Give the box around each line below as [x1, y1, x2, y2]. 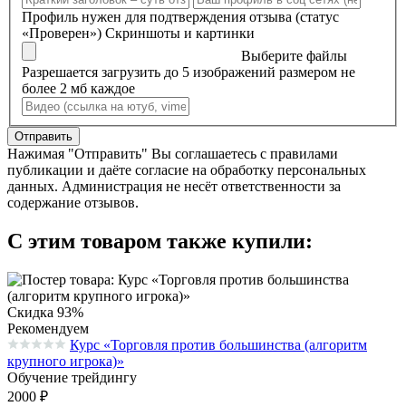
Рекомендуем [7, 321, 89, 337]
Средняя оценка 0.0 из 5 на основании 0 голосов [6, 342, 307, 358]
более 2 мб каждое [22, 81, 135, 97]
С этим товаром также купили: [7, 229, 313, 254]
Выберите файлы [241, 48, 347, 64]
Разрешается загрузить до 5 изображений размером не [22, 64, 355, 81]
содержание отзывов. [7, 195, 139, 211]
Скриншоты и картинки [105, 25, 255, 42]
